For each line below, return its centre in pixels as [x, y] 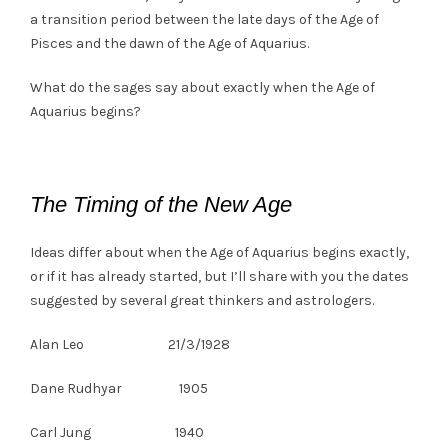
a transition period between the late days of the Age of [204, 19]
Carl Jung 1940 [117, 432]
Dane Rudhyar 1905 [119, 388]
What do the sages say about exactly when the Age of [202, 87]
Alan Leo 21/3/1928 [130, 344]
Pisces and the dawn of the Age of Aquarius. [169, 43]
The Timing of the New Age [161, 204]
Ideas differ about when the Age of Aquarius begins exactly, [219, 252]
